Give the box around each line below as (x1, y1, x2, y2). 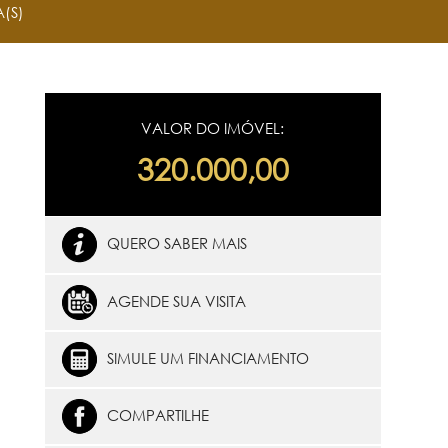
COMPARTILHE (106, 405, 209, 424)
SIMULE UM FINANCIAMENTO (106, 348, 309, 367)
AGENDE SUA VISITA (106, 291, 246, 310)
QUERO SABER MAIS (106, 233, 247, 252)
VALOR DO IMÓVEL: (141, 118, 285, 137)
